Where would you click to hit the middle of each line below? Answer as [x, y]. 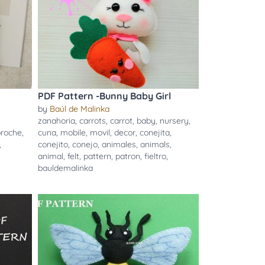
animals [155, 144]
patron [127, 156]
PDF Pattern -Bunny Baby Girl [104, 96]
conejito [53, 144]
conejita [154, 132]
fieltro [155, 156]
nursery [174, 121]
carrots [92, 121]
